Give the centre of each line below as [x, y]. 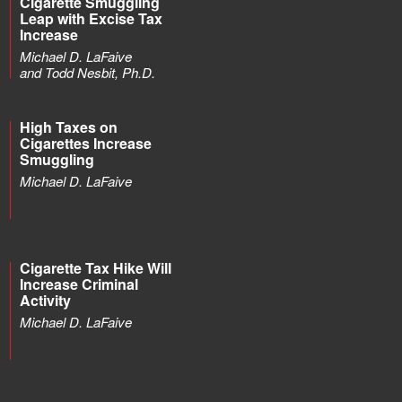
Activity [45, 300]
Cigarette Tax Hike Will [96, 268]
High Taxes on [69, 127]
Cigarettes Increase [86, 143]
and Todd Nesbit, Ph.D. [87, 72]
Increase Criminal [79, 284]
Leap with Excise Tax [91, 18]
